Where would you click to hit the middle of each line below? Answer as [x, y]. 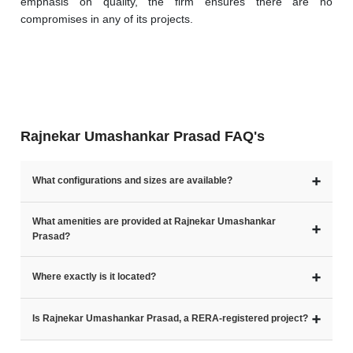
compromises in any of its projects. [107, 19]
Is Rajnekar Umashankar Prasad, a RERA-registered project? [170, 319]
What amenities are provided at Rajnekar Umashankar [154, 221]
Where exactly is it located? [94, 277]
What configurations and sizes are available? [132, 181]
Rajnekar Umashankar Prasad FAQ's [143, 136]
